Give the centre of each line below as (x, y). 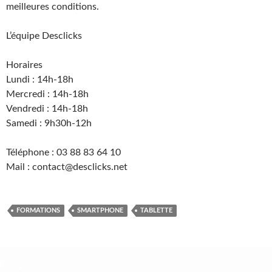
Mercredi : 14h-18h (47, 94)
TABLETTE (156, 210)
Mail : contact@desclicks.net (67, 167)
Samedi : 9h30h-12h (49, 123)
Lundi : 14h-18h (40, 80)
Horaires (24, 65)
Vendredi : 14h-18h (47, 109)
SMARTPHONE (100, 210)
